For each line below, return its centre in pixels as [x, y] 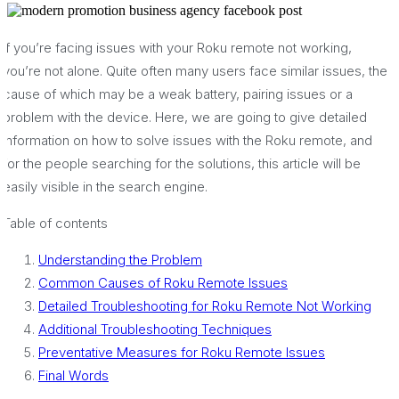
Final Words [73, 375]
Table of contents [55, 223]
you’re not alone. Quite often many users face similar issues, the [195, 70]
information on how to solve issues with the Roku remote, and [187, 140]
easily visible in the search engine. [105, 186]
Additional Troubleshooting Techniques [155, 329]
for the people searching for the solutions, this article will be [182, 163]
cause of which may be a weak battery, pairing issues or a [178, 94]
